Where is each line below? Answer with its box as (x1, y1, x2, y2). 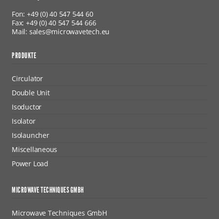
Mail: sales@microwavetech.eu (12, 27, 110, 37)
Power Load (12, 159, 48, 169)
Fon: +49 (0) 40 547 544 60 (12, 9, 93, 19)
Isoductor (12, 102, 42, 112)
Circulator (12, 74, 43, 84)
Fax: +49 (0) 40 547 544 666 (12, 18, 96, 28)
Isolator (12, 116, 36, 126)
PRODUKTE (12, 51, 36, 61)
